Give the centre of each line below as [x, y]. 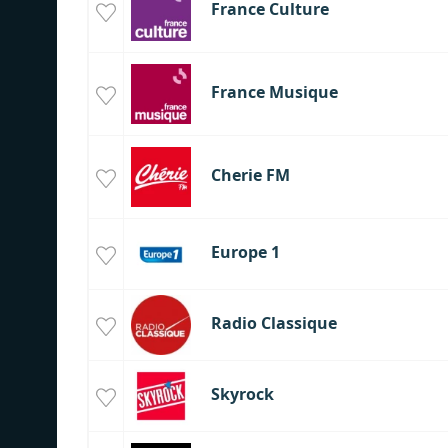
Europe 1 [245, 252]
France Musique [274, 92]
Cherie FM [250, 175]
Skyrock [242, 394]
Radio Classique [273, 323]
